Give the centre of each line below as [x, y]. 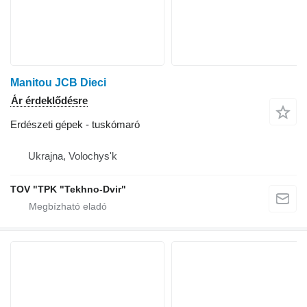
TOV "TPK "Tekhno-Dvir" [68, 189]
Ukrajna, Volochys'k [73, 156]
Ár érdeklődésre [49, 101]
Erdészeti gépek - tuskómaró [75, 125]
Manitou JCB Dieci [58, 83]
